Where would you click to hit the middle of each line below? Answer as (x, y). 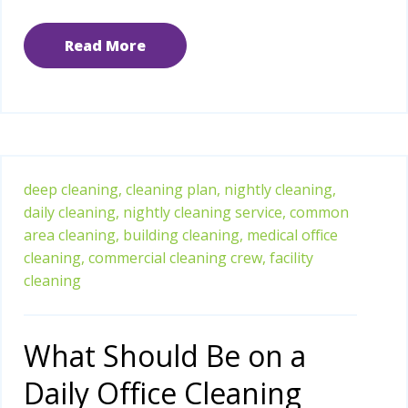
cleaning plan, (173, 189)
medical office (292, 235)
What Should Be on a (165, 355)
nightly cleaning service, (204, 212)
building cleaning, (183, 235)
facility (291, 257)
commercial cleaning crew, (177, 257)
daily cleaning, (71, 212)
